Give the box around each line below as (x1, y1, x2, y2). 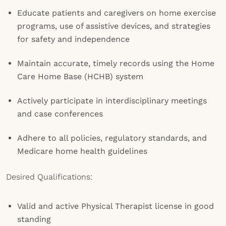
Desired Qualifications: (6, 172, 92, 182)
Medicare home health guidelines (17, 146, 147, 156)
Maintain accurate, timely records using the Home (17, 59, 214, 68)
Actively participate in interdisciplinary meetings (17, 96, 207, 105)
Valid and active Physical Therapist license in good (17, 201, 214, 211)
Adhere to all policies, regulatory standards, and (17, 133, 207, 143)
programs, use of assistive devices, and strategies (17, 21, 210, 31)
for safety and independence (17, 34, 130, 44)
